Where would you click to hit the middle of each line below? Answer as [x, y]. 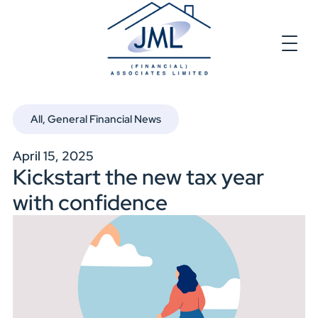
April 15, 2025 [53, 156]
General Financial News [104, 120]
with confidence [90, 203]
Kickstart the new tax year [138, 177]
